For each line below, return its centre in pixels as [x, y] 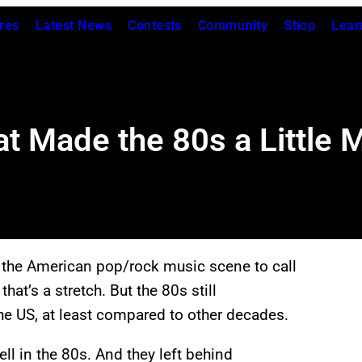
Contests [155, 25]
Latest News [74, 25]
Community [233, 25]
